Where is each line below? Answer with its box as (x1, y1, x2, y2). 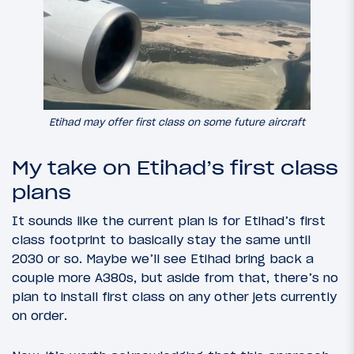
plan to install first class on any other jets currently (12, 288, 337, 305)
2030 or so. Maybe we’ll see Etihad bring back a (12, 250, 314, 267)
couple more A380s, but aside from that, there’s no (12, 269, 338, 286)
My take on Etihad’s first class (12, 156, 338, 180)
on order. (12, 307, 67, 324)
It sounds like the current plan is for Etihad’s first (12, 213, 326, 229)
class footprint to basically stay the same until (12, 232, 311, 248)
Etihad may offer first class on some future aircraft (49, 115, 305, 130)
